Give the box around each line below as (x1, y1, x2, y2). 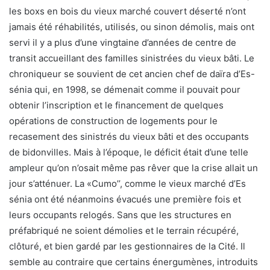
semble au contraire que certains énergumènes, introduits (9, 256, 258, 268)
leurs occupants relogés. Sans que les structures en (9, 209, 231, 221)
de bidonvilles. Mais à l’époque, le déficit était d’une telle (9, 146, 248, 158)
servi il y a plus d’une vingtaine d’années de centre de (9, 37, 236, 48)
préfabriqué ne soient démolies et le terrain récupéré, (9, 225, 239, 236)
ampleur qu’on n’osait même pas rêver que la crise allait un (9, 162, 258, 174)
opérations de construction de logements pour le (9, 115, 218, 127)
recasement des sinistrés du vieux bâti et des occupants (9, 131, 249, 142)
